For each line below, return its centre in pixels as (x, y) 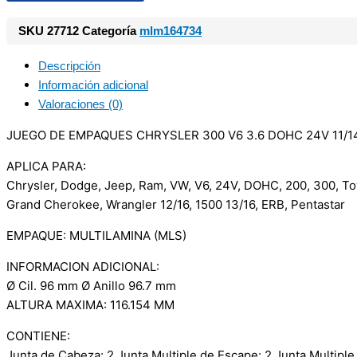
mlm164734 (171, 31)
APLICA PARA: (46, 166)
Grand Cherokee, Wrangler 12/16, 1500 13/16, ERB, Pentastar (176, 204)
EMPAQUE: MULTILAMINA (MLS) (96, 235)
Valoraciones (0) (80, 104)
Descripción (69, 66)
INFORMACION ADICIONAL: (83, 267)
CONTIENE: (38, 336)
